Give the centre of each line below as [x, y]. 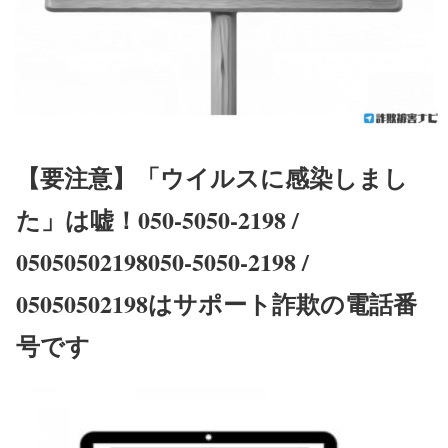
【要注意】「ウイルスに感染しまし [212, 178]
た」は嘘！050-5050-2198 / [157, 220]
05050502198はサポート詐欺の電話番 [216, 304]
